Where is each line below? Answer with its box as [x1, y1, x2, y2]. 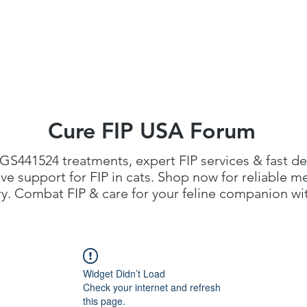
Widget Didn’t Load [83, 267, 165, 281]
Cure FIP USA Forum [47, 116, 256, 145]
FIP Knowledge [99, 37, 193, 53]
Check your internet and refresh [83, 280, 221, 295]
